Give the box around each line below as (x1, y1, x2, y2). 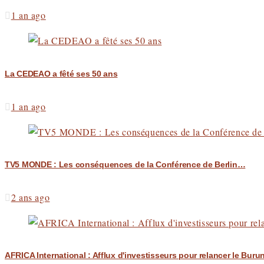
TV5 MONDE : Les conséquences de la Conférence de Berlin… (5, 160, 246, 170)
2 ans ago (11, 190, 50, 203)
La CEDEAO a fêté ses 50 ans (5, 69, 118, 79)
